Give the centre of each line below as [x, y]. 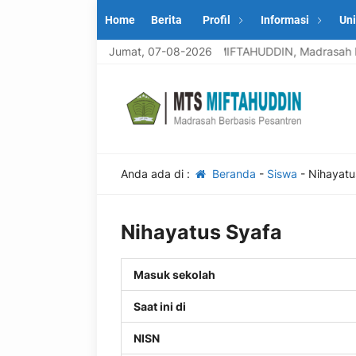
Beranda [232, 174]
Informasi [285, 20]
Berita [166, 20]
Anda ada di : [157, 174]
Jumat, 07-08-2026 [161, 51]
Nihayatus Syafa [201, 232]
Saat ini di [160, 306]
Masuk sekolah [174, 275]
